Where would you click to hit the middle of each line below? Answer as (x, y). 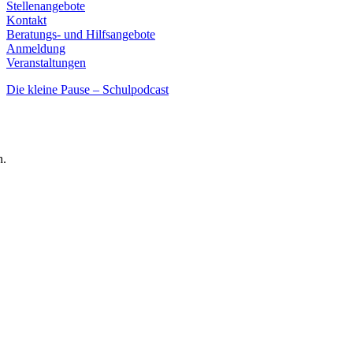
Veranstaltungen (46, 63)
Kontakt (26, 20)
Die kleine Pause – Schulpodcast (87, 89)
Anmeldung (36, 48)
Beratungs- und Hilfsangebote (81, 34)
